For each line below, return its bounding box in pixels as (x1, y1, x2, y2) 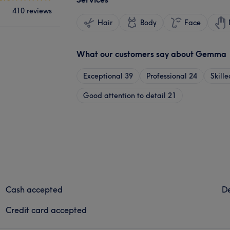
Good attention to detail (83, 90, 166, 100)
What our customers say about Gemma (76, 48, 226, 59)
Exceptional (83, 71, 123, 81)
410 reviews (12, 6, 52, 15)
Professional (146, 71, 187, 81)
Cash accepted (6, 184, 63, 195)
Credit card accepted (6, 204, 87, 215)
